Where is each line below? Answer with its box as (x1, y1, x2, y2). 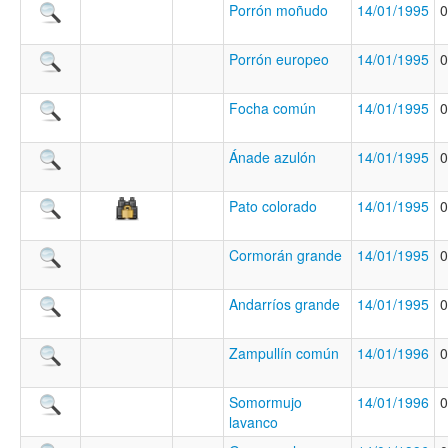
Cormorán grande (229, 245, 342, 266)
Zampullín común (229, 343, 339, 364)
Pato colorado (229, 196, 317, 217)
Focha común (229, 98, 316, 119)
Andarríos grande (229, 294, 340, 315)
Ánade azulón (229, 147, 316, 168)
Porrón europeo (229, 49, 329, 70)
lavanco (229, 412, 278, 433)
